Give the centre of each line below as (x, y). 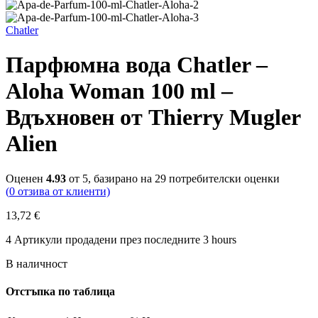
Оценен (26, 178)
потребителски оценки (223, 178)
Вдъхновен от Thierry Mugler (153, 117)
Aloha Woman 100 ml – (119, 91)
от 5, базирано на (110, 178)
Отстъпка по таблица (60, 292)
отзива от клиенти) (62, 191)
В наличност (37, 263)
